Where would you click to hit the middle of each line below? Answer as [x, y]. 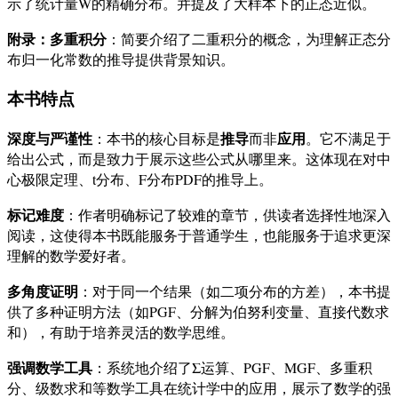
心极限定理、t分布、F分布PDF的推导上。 [140, 179]
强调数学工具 [50, 368]
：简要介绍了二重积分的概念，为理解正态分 [249, 38]
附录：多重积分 [57, 38]
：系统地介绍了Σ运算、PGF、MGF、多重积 [232, 368]
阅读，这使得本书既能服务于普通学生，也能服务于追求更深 [199, 235]
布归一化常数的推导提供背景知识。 [121, 59]
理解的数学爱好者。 [71, 256]
